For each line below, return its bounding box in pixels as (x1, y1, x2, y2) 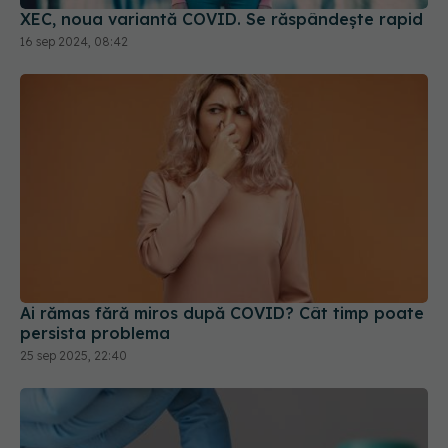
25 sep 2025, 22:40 (20, 348, 127, 364)
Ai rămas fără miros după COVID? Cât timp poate (20, 303, 424, 324)
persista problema (20, 323, 170, 344)
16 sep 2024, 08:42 (20, 33, 128, 49)
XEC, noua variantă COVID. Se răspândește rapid (20, 8, 423, 29)
